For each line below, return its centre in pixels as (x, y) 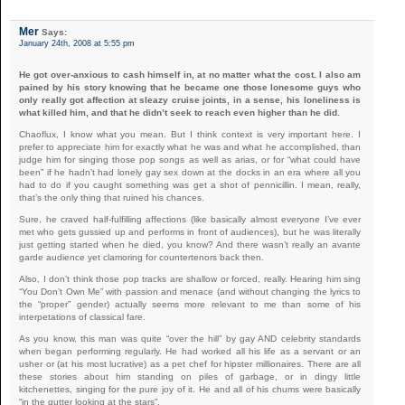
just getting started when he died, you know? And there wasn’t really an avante (190, 244)
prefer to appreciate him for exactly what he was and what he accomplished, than (190, 146)
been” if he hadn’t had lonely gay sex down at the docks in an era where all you (190, 172)
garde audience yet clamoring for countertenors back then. (141, 257)
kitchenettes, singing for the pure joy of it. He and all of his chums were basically (190, 389)
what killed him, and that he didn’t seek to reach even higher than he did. (179, 112)
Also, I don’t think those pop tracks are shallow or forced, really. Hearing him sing (190, 278)
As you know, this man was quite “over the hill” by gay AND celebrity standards (190, 338)
